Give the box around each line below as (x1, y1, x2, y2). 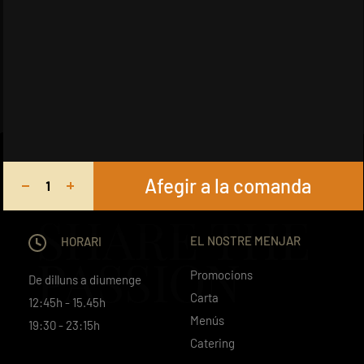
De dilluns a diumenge (28, 271, 141, 287)
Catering (190, 335, 235, 350)
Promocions (190, 266, 253, 282)
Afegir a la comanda (145, 173, 312, 197)
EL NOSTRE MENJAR (190, 232, 301, 248)
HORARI (58, 233, 102, 249)
